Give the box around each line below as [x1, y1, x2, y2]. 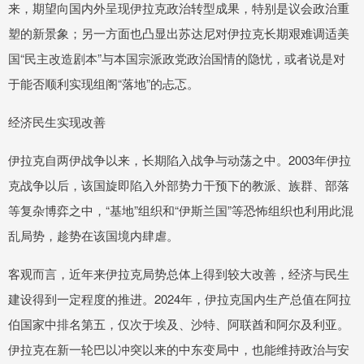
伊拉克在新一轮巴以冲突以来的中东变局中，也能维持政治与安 [8, 340, 349, 358]
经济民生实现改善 [8, 113, 106, 131]
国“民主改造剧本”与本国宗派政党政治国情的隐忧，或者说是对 [8, 50, 345, 67]
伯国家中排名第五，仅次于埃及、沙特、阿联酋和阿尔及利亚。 [8, 315, 349, 333]
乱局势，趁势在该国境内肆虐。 [8, 227, 179, 245]
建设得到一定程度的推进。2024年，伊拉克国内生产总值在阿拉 [8, 290, 351, 308]
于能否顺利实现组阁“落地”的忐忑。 [8, 75, 199, 93]
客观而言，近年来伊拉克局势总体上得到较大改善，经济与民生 [8, 265, 349, 283]
